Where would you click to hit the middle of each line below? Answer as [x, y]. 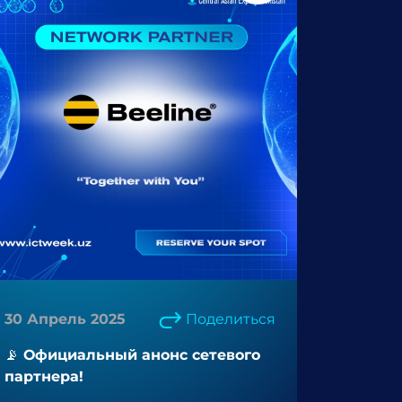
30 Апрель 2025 [65, 319]
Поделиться [231, 319]
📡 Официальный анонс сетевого [132, 355]
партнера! [44, 376]
